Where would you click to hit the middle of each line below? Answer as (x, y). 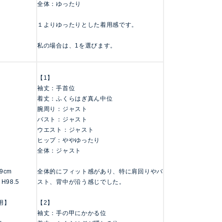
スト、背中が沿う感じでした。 (81, 182)
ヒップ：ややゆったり (69, 140)
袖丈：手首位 (56, 88)
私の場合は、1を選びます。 (77, 46)
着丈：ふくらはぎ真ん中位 (75, 99)
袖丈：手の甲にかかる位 (72, 213)
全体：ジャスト (59, 151)
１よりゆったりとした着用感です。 (88, 25)
